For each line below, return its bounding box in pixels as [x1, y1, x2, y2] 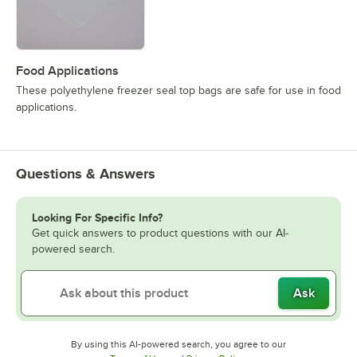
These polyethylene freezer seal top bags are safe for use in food [16, 84, 341, 97]
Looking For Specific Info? [32, 211, 163, 225]
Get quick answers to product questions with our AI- [32, 227, 288, 240]
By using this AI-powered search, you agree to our [71, 339, 286, 351]
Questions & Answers [16, 166, 155, 182]
